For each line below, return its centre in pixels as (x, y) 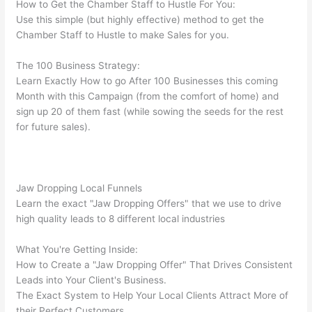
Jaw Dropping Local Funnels (79, 188)
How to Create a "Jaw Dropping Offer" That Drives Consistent (155, 265)
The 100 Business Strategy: (78, 66)
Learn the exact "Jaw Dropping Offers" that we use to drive (149, 204)
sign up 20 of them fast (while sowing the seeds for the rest (150, 112)
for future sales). (54, 127)
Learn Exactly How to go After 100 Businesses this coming (147, 81)
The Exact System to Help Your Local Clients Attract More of (153, 296)
